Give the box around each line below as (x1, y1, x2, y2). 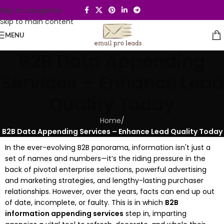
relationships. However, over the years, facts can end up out (5, 186, 214, 196)
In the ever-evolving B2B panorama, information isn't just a (5, 142, 210, 152)
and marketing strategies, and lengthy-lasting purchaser (5, 175, 203, 185)
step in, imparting (123, 208, 186, 218)
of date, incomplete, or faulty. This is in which (5, 197, 165, 207)
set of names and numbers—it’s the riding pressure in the (5, 153, 205, 163)
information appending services (5, 208, 123, 218)
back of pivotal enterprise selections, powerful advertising (5, 164, 206, 174)
